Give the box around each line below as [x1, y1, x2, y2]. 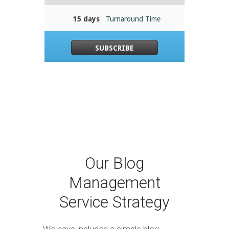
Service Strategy [59, 193, 170, 212]
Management [68, 173, 161, 192]
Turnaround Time [106, 15, 161, 24]
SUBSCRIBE [95, 43, 134, 52]
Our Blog [85, 154, 144, 173]
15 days [73, 15, 100, 24]
